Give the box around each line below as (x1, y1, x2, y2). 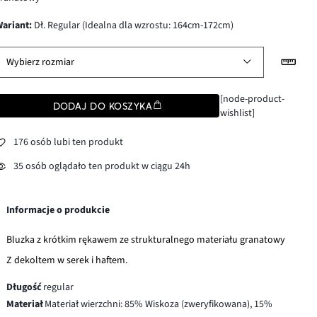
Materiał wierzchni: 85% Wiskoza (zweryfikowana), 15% (45, 296, 273, 311)
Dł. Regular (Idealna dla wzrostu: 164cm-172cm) (32, 18, 234, 33)
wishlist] (219, 105, 255, 120)
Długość (6, 279, 42, 294)
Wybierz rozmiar (6, 54, 75, 69)
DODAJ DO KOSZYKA (52, 100, 153, 112)
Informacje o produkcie (6, 202, 110, 217)
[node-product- (219, 91, 284, 106)
